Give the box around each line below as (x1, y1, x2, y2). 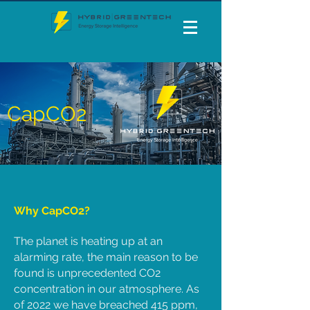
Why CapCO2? (14, 204, 90, 217)
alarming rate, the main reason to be (14, 250, 198, 264)
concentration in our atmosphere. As (14, 282, 199, 295)
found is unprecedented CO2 (14, 266, 161, 280)
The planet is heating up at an (14, 235, 163, 248)
